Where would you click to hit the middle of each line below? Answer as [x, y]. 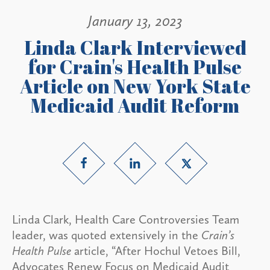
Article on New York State [135, 86]
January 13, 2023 [135, 21]
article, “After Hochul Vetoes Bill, [156, 250]
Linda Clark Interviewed [135, 47]
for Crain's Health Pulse [135, 66]
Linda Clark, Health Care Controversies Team [126, 219]
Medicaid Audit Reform [135, 105]
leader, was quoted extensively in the [107, 235]
